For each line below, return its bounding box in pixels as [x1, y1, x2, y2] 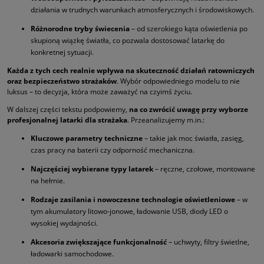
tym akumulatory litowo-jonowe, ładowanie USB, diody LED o [31, 206, 228, 216]
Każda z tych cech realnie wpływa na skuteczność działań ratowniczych [7, 65, 255, 75]
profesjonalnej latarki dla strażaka [7, 114, 127, 125]
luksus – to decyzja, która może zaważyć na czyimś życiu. [7, 86, 192, 97]
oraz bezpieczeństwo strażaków [7, 75, 117, 86]
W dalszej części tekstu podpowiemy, [7, 104, 129, 114]
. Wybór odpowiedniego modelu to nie [117, 75, 240, 86]
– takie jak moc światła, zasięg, [143, 133, 244, 143]
